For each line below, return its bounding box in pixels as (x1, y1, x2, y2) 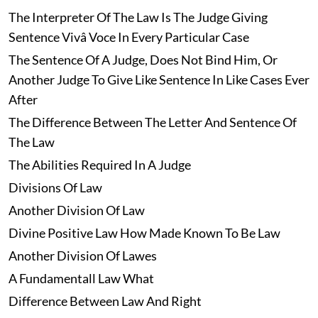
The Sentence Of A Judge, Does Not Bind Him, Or (8, 52, 278, 68)
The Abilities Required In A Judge (8, 157, 191, 173)
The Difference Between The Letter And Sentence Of (8, 114, 297, 131)
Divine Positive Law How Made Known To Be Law (8, 225, 280, 241)
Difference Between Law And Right (8, 293, 202, 309)
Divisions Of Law (8, 180, 102, 196)
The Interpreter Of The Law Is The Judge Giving (8, 9, 268, 26)
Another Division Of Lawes (8, 248, 157, 264)
